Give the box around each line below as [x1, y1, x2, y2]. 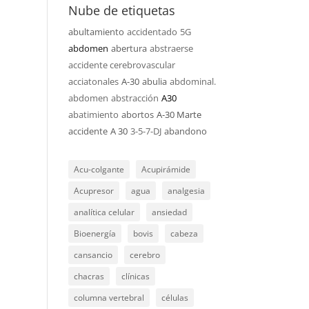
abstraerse [149, 42, 193, 54]
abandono [163, 125, 207, 137]
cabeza [170, 228, 198, 239]
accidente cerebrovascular [68, 59, 175, 71]
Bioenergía [73, 228, 116, 239]
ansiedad [151, 206, 187, 218]
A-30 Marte [156, 108, 201, 121]
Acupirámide [141, 163, 190, 175]
